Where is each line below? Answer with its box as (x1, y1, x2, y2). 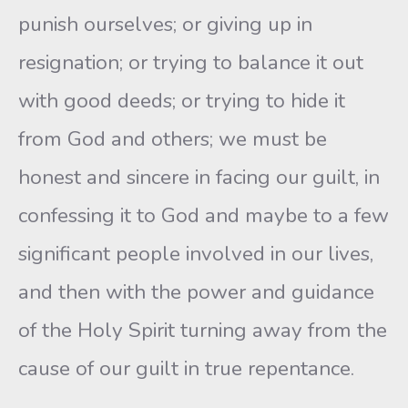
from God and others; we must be (18, 125, 327, 153)
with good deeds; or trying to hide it (18, 87, 345, 115)
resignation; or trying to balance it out (18, 48, 363, 76)
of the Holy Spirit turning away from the (18, 316, 387, 344)
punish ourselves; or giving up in (18, 10, 312, 38)
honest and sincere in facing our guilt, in (18, 163, 380, 191)
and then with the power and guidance (18, 278, 374, 306)
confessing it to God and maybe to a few (18, 201, 389, 229)
